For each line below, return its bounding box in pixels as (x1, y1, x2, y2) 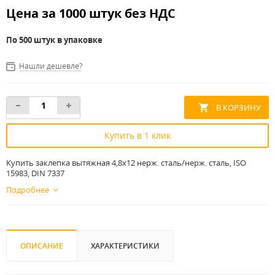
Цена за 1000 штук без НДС (6, 5, 176, 21)
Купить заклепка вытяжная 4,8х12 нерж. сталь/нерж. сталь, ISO (6, 157, 246, 169)
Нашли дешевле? (19, 61, 82, 71)
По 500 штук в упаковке (6, 34, 103, 45)
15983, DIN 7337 (6, 168, 64, 179)
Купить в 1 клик (104, 130, 171, 142)
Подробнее (6, 184, 49, 196)
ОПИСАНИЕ (20, 241, 63, 252)
